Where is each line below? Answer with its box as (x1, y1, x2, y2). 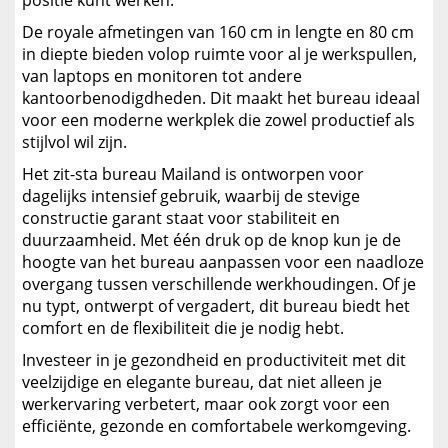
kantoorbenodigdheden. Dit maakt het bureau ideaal (22, 87, 420, 110)
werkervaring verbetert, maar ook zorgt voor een (22, 393, 390, 416)
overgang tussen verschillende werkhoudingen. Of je (22, 273, 416, 296)
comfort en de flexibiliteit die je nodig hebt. (22, 317, 344, 340)
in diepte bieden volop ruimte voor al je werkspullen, (22, 43, 417, 66)
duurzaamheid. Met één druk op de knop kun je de (22, 229, 401, 252)
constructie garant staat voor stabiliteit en (22, 207, 340, 230)
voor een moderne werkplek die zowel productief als (22, 109, 415, 132)
